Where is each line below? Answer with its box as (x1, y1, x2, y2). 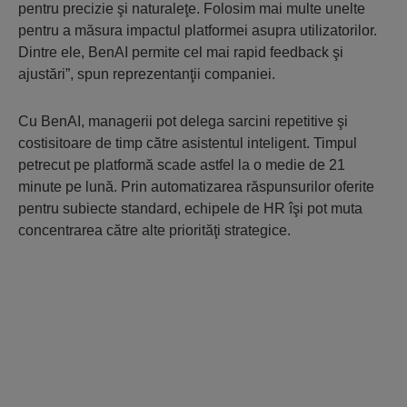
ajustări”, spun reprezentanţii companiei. (18, 66, 275, 82)
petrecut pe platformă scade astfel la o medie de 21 (18, 157, 345, 173)
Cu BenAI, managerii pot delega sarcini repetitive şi (18, 114, 348, 129)
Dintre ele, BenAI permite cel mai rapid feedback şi (18, 45, 343, 60)
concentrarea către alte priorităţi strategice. (18, 223, 291, 238)
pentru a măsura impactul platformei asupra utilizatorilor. (18, 23, 377, 38)
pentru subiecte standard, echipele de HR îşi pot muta (18, 201, 362, 216)
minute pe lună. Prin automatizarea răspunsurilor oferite (18, 179, 374, 194)
